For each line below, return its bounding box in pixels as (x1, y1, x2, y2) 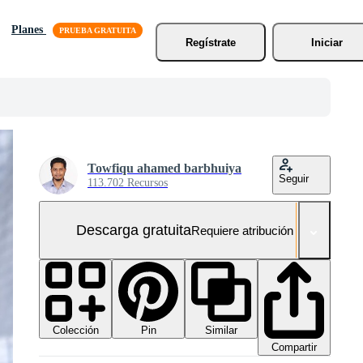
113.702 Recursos (88, 177, 168, 189)
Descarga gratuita (76, 221, 191, 238)
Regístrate (185, 36, 236, 49)
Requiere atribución (191, 223, 293, 237)
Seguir (279, 173, 309, 185)
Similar (205, 324, 237, 336)
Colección (52, 324, 99, 336)
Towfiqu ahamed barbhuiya (88, 161, 241, 175)
